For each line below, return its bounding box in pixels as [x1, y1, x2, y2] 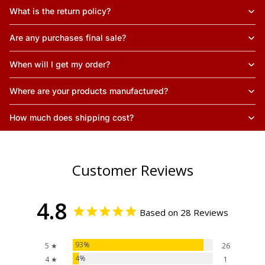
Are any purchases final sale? [9, 33, 126, 43]
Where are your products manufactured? [9, 86, 168, 96]
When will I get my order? [9, 59, 110, 70]
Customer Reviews [72, 160, 193, 180]
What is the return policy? [9, 6, 111, 17]
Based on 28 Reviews [140, 206, 228, 219]
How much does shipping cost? [9, 112, 134, 123]
